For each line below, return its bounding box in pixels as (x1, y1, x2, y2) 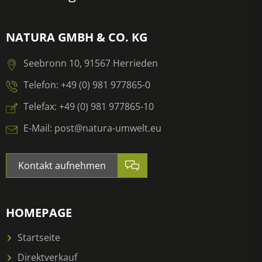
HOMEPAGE (6, 205, 72, 221)
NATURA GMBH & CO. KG (6, 29, 147, 46)
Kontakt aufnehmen (18, 159, 106, 173)
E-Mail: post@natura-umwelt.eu (23, 121, 161, 135)
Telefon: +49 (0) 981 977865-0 (23, 78, 150, 91)
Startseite (18, 231, 60, 244)
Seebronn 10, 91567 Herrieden (23, 56, 158, 70)
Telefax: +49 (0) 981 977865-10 (23, 99, 154, 113)
